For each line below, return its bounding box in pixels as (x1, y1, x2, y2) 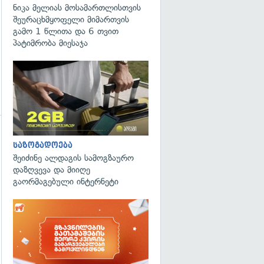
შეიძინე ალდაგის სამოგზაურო (13, 152, 134, 163)
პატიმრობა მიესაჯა (13, 38, 88, 48)
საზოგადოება (13, 140, 72, 150)
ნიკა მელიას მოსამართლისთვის (13, 2, 141, 13)
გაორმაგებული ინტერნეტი (13, 176, 118, 187)
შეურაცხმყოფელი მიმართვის (13, 14, 129, 25)
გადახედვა (8, 171, 45, 178)
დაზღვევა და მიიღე (13, 164, 90, 175)
